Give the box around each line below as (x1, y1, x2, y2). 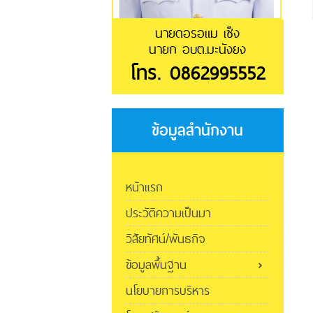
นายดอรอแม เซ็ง (155, 22, 240, 45)
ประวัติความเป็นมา (126, 203, 211, 224)
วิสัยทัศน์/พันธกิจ (126, 228, 205, 249)
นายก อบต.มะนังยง (149, 38, 247, 61)
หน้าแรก (126, 177, 163, 198)
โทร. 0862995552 (129, 57, 265, 89)
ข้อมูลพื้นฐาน (126, 254, 187, 275)
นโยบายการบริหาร (126, 280, 210, 301)
